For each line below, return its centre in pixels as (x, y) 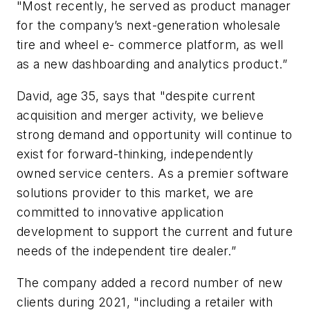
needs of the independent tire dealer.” (127, 250)
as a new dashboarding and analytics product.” (152, 64)
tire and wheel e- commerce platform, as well (150, 45)
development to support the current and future (155, 231)
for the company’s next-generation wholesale (149, 26)
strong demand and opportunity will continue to (155, 134)
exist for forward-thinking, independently (135, 154)
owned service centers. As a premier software (153, 173)
